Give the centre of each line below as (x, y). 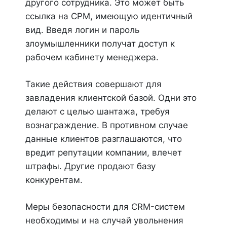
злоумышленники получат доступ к (100, 44)
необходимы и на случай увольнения (104, 220)
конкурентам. (54, 180)
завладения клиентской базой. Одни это (111, 98)
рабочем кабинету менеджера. (92, 57)
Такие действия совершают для (93, 84)
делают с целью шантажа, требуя (98, 111)
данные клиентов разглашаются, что (104, 139)
